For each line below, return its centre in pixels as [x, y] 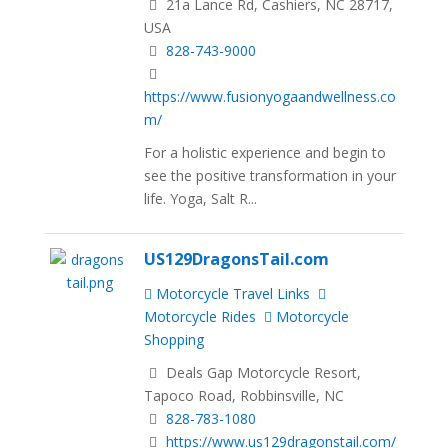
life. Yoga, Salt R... [201, 198]
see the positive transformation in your [270, 175]
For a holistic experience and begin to [265, 152]
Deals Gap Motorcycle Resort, [262, 372]
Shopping [174, 339]
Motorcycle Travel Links [231, 293]
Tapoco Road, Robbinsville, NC [244, 395]
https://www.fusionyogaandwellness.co [270, 96]
